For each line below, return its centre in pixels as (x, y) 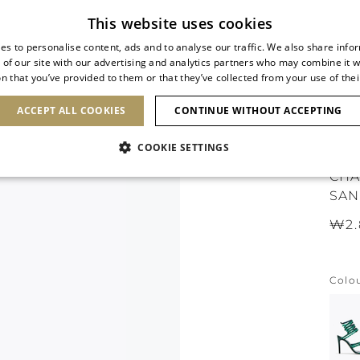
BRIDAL (315, 104)
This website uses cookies (180, 23)
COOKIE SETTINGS (184, 147)
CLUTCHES (138, 104)
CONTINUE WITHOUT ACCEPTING (258, 110)
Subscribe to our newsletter (184, 12)
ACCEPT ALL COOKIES (72, 110)
